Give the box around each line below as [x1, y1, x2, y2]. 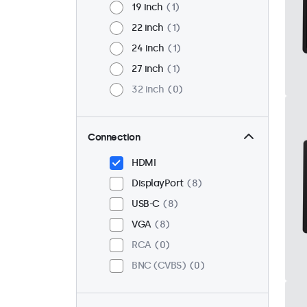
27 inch [132, 63, 164, 75]
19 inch [132, 1, 163, 14]
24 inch [132, 42, 164, 55]
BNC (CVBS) [132, 260, 186, 272]
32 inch [132, 84, 164, 96]
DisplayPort [132, 177, 184, 190]
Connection [88, 132, 140, 144]
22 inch [132, 22, 164, 34]
